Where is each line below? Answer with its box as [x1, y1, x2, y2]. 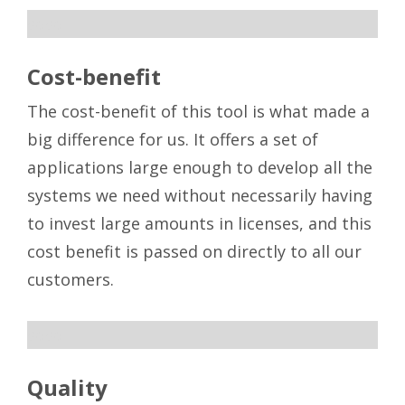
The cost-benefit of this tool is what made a [27, 100, 370, 123]
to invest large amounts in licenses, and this [27, 212, 372, 235]
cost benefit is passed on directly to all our [27, 240, 362, 263]
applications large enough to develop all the [27, 156, 372, 179]
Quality [27, 372, 108, 403]
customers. [27, 268, 114, 291]
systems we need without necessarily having [27, 184, 372, 207]
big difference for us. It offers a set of [27, 128, 318, 151]
